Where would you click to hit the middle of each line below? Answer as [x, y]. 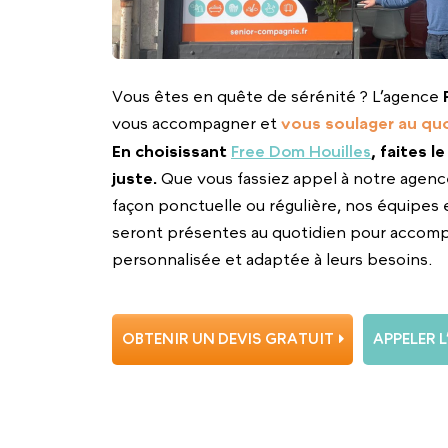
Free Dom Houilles [301, 150]
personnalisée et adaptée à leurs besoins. [272, 258]
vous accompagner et [196, 122]
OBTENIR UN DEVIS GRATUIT [227, 339]
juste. [134, 177]
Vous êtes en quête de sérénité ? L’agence [277, 95]
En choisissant [171, 150]
